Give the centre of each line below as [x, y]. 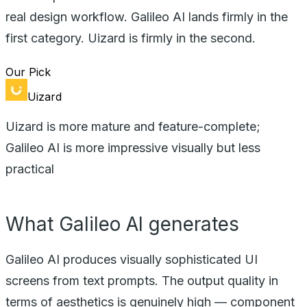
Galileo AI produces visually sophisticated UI [132, 259]
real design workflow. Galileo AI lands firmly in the [147, 16]
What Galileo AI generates [122, 224]
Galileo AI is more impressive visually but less [133, 147]
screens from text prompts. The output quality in [142, 280]
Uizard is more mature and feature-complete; [133, 126]
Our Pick [28, 72]
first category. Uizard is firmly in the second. [131, 38]
